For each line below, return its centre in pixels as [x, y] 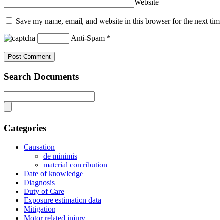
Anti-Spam [88, 38]
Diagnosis [39, 183]
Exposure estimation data [62, 200]
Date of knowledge [53, 174]
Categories [25, 128]
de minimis [60, 156]
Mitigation [40, 209]
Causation [39, 147]
